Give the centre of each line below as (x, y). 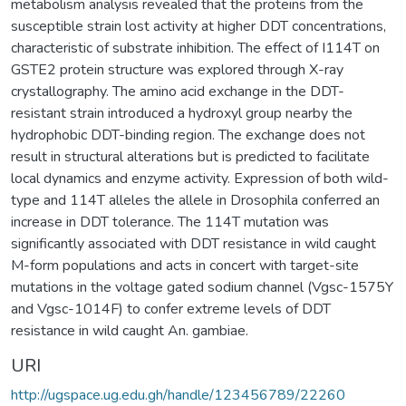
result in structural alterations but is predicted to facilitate (190, 156)
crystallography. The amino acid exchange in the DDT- (178, 91)
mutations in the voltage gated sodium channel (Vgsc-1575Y (202, 287)
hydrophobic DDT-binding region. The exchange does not (188, 135)
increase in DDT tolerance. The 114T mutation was (170, 222)
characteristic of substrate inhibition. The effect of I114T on (195, 48)
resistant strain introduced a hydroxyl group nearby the (182, 113)
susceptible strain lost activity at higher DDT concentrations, (198, 26)
